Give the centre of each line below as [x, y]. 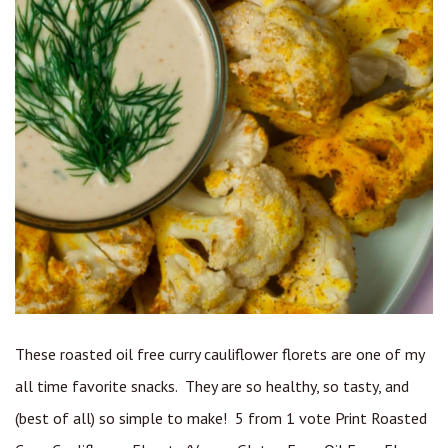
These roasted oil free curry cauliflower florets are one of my [219, 353]
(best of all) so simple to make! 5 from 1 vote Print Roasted [221, 417]
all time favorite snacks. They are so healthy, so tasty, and [212, 385]
